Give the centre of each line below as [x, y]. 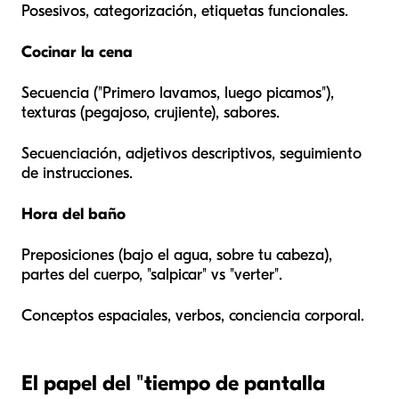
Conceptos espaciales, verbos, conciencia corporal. [193, 316]
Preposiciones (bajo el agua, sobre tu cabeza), [177, 256]
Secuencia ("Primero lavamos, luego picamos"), [178, 94]
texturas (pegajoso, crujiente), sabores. [151, 113]
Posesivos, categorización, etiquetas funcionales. [185, 12]
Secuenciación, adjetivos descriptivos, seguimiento [191, 154]
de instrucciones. [77, 174]
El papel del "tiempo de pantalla [173, 383]
